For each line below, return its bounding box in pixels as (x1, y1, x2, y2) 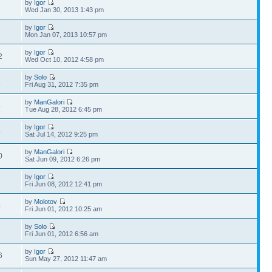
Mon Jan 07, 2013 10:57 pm (25, 31, 107, 38)
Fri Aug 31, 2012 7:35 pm (25, 81, 99, 88)
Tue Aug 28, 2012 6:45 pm (25, 106, 103, 113)
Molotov (34, 198, 58, 205)
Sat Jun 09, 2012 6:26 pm (25, 155, 101, 163)
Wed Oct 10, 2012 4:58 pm (25, 56, 104, 63)
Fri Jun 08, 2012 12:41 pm (25, 180, 103, 188)
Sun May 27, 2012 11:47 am (25, 255, 107, 262)
